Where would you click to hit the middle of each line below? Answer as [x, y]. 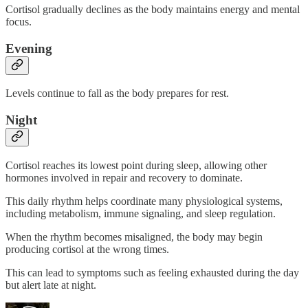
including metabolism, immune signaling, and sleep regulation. [141, 213]
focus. [19, 21]
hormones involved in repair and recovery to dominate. [124, 177]
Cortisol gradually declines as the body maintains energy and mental [153, 9]
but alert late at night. [51, 285]
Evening [29, 48]
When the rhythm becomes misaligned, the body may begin [134, 236]
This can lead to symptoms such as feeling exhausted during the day [152, 272]
